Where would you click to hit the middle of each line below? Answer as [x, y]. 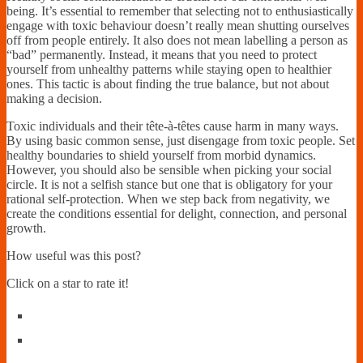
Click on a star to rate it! [68, 283]
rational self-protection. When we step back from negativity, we [168, 199]
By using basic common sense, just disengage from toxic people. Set [181, 140]
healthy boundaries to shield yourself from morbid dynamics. [161, 155]
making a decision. [54, 98]
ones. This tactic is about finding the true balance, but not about [168, 83]
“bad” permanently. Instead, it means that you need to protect [162, 54]
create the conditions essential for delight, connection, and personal [177, 213]
